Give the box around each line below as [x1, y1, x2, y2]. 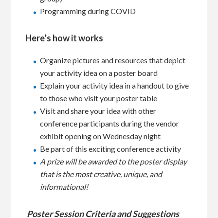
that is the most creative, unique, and [40, 169, 163, 179]
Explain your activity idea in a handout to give [40, 81, 189, 90]
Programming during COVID [40, 6, 136, 16]
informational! [40, 182, 89, 191]
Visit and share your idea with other [40, 106, 157, 115]
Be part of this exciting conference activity [40, 144, 182, 153]
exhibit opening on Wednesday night [40, 131, 161, 141]
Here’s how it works [25, 33, 104, 43]
